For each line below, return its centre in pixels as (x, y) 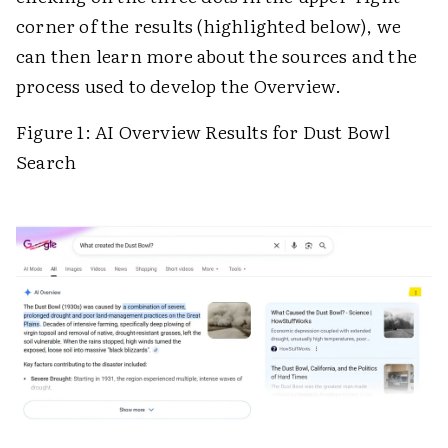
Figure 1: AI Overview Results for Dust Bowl (203, 132)
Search (46, 162)
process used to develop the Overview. (179, 86)
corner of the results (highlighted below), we (209, 26)
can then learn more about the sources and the (217, 56)
